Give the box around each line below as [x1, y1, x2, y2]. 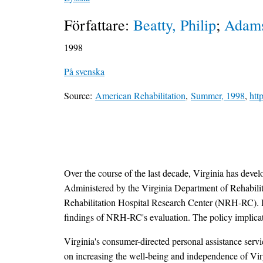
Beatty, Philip [133, 15, 216, 35]
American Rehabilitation [95, 89, 186, 102]
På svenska [64, 65, 104, 78]
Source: [64, 89, 95, 102]
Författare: [64, 15, 133, 35]
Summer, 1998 [191, 89, 245, 102]
